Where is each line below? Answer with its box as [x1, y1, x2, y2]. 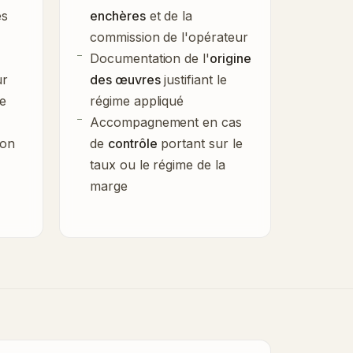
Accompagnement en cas [90, 113, 242, 130]
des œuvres [90, 71, 161, 87]
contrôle [107, 135, 158, 151]
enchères [90, 7, 146, 24]
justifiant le [160, 71, 227, 87]
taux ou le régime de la [90, 156, 225, 173]
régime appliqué [90, 92, 184, 109]
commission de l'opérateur [90, 28, 248, 45]
